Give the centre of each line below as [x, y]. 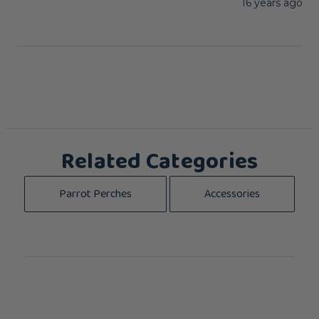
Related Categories [159, 162]
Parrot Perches [96, 194]
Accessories [232, 194]
